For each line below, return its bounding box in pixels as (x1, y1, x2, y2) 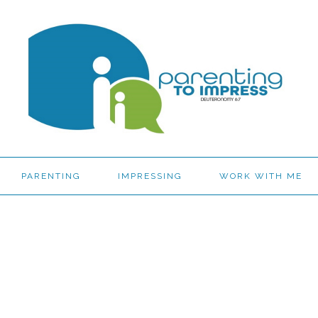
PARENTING (21, 171, 81, 181)
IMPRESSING (118, 171, 182, 181)
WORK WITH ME (219, 171, 302, 181)
